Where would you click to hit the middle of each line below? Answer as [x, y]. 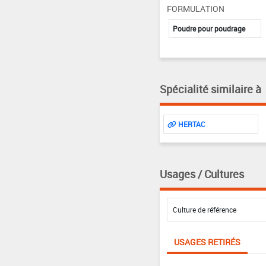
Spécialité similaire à [210, 89]
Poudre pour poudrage [209, 29]
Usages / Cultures [202, 174]
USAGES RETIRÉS [207, 242]
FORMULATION [195, 9]
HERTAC [191, 124]
